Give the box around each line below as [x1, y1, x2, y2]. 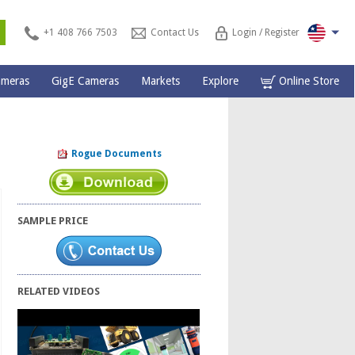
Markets [140, 74, 180, 87]
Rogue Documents [68, 148, 162, 159]
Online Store [275, 74, 339, 87]
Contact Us [150, 27, 199, 38]
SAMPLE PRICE [17, 215, 88, 227]
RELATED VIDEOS [17, 285, 100, 297]
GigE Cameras [51, 74, 119, 87]
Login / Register [232, 27, 300, 38]
